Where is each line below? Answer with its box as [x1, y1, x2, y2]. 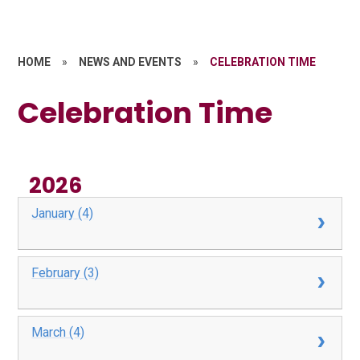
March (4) [31, 325, 85, 341]
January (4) [31, 206, 94, 222]
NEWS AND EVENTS [79, 55, 182, 68]
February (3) [31, 265, 100, 281]
